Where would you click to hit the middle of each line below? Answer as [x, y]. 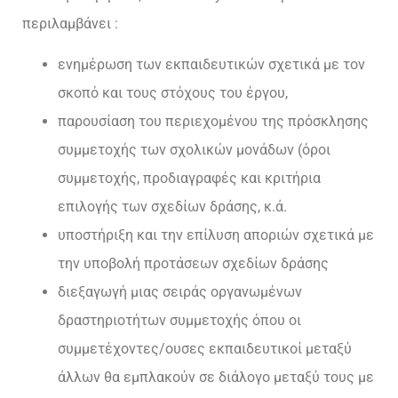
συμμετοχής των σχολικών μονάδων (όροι [194, 150]
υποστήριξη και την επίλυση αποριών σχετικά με [216, 235]
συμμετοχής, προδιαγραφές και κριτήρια [189, 179]
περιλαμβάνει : [70, 23]
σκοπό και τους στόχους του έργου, [173, 93]
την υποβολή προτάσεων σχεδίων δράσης [193, 264]
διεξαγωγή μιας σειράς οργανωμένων [180, 292]
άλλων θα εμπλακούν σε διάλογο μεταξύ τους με [216, 378]
